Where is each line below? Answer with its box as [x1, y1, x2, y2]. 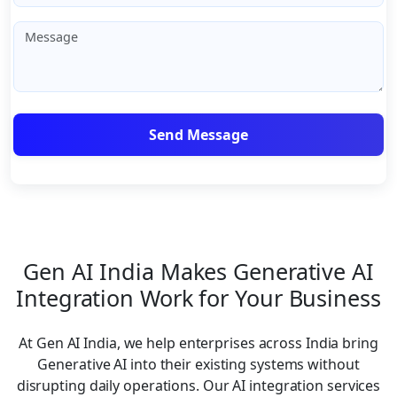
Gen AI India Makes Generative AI [23, 256, 374, 287]
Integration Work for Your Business [16, 283, 381, 314]
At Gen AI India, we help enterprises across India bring [19, 333, 378, 354]
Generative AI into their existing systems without [37, 354, 360, 375]
